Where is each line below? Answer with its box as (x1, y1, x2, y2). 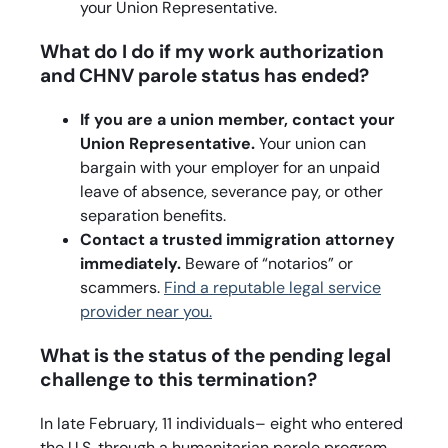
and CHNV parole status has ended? (40, 62, 369, 88)
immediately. (80, 252, 181, 274)
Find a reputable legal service (164, 276, 381, 298)
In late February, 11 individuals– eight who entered (40, 412, 403, 434)
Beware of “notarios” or (181, 252, 353, 274)
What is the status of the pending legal (40, 342, 391, 368)
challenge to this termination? (40, 366, 317, 392)
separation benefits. (80, 204, 226, 226)
